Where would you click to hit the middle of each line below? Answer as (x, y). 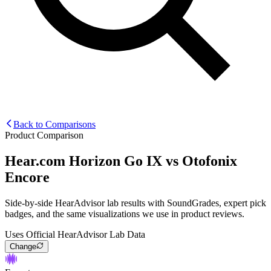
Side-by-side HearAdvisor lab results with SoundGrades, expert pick (135, 203)
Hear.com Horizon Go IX (83, 161)
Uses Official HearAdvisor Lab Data (75, 234)
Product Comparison (44, 135)
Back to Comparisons (54, 124)
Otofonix (210, 161)
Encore (27, 177)
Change (23, 246)
